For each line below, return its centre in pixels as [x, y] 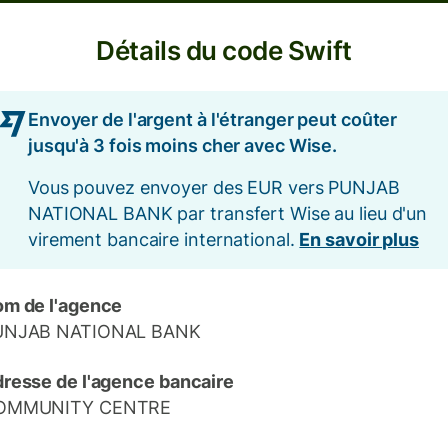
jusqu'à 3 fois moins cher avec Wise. [183, 145]
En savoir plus [359, 239]
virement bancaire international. [164, 239]
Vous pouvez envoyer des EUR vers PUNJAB [214, 187]
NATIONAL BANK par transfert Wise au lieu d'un [228, 213]
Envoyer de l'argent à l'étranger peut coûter [213, 119]
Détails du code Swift [224, 50]
